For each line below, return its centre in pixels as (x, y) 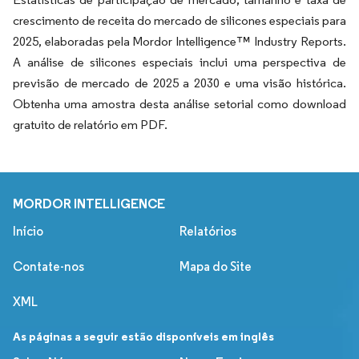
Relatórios (208, 231)
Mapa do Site (216, 266)
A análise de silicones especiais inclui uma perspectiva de (179, 62)
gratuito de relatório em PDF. (90, 124)
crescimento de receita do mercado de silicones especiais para (179, 20)
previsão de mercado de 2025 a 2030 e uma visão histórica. (179, 83)
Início (28, 231)
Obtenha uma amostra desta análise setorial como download (179, 103)
